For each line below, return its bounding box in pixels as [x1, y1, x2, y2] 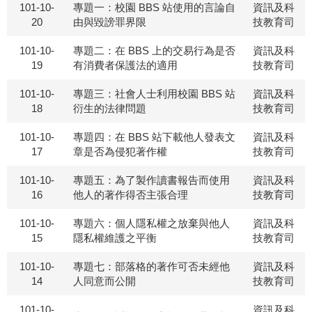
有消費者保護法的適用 [73, 59, 178, 71]
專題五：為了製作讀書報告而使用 [73, 174, 230, 186]
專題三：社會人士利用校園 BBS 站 [73, 88, 235, 100]
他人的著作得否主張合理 [73, 189, 188, 201]
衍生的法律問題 [73, 102, 146, 114]
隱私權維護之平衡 [73, 232, 157, 244]
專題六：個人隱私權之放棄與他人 [73, 217, 230, 229]
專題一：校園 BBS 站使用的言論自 [73, 1, 235, 13]
